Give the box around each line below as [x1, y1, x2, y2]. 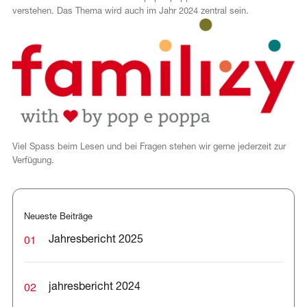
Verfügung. [12, 156, 54, 166]
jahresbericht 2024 [48, 282, 140, 293]
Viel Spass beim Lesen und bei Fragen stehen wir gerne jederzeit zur [12, 143, 286, 152]
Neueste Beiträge [23, 212, 93, 222]
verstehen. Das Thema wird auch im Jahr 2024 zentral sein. [12, 7, 249, 16]
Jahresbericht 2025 [48, 234, 143, 246]
